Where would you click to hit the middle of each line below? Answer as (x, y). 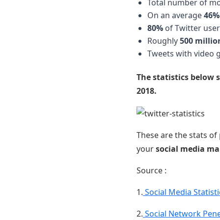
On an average (175, 15)
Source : (151, 171)
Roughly (163, 41)
